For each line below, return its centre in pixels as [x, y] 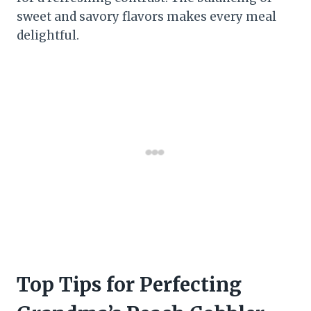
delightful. [48, 36]
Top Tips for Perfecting [129, 285]
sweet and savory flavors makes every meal [146, 17]
